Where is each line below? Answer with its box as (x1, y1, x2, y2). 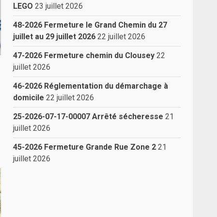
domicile (13, 93, 45, 102)
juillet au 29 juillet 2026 (13, 31, 96, 41)
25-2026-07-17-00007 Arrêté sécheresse (13, 111, 164, 121)
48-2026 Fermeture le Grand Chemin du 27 (13, 20, 168, 30)
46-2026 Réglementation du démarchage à (13, 81, 169, 91)
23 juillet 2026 (35, 1, 83, 11)
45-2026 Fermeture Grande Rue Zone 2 (13, 142, 156, 152)
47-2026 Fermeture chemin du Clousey (13, 50, 155, 60)
